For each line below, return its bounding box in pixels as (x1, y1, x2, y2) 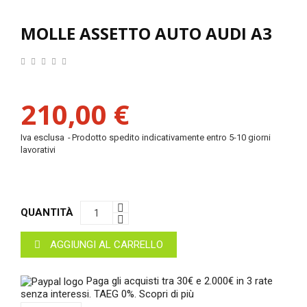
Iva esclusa (21, 132, 66, 143)
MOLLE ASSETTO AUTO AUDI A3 (21, 22, 272, 45)
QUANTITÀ (21, 206, 73, 219)
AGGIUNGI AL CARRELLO (50, 238, 163, 251)
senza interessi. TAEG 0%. (21, 288, 139, 301)
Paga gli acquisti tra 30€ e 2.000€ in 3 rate (86, 275, 273, 288)
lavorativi (21, 145, 56, 156)
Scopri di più (139, 288, 194, 301)
